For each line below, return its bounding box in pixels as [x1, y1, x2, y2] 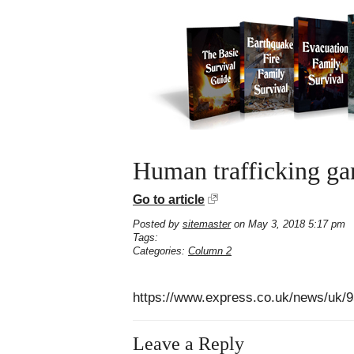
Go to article [133, 193, 205, 206]
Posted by [133, 218, 183, 230]
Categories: [133, 245, 188, 257]
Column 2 [188, 245, 232, 257]
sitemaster [183, 218, 231, 230]
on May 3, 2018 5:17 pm [231, 218, 345, 230]
